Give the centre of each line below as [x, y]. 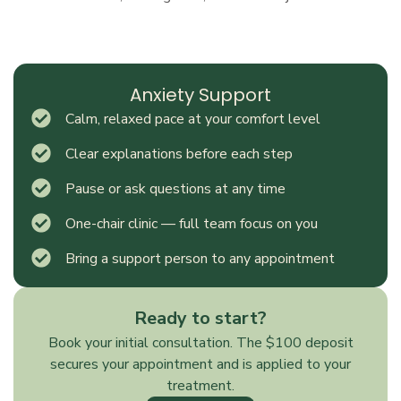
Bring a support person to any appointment [200, 258]
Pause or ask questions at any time [175, 188]
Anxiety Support [200, 94]
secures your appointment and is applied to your [200, 364]
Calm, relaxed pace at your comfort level [192, 119]
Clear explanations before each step [179, 154]
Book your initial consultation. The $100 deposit [200, 342]
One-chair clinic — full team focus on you [191, 223]
